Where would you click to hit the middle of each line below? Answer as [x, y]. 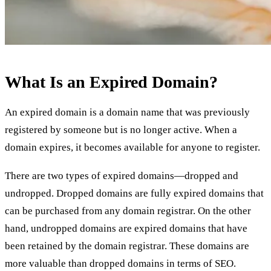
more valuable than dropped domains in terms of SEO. [120, 263]
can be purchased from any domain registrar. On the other [128, 211]
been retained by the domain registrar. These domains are [127, 246]
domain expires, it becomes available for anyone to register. [132, 148]
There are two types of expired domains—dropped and [122, 176]
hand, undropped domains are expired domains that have [126, 228]
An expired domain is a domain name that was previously [127, 113]
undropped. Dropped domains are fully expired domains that [134, 193]
